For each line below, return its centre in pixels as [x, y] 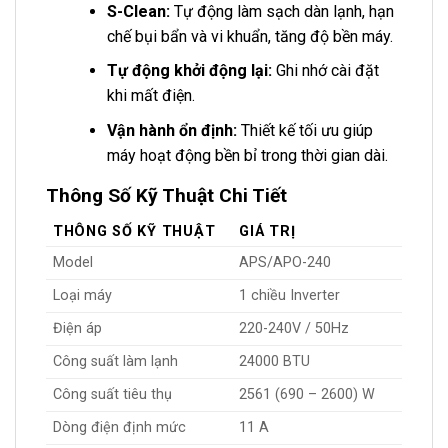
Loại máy [82, 296]
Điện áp [77, 329]
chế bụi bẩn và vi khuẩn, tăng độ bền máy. [249, 36]
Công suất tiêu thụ [112, 395]
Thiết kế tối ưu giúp [304, 130]
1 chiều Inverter [290, 296]
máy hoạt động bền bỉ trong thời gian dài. [247, 155]
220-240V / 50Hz [294, 329]
